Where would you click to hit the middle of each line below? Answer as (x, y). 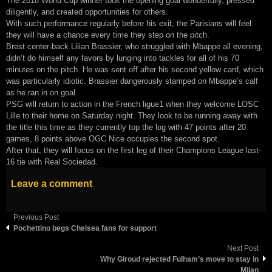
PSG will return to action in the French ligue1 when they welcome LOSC (132, 104)
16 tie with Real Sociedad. (52, 161)
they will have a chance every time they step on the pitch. (108, 35)
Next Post (243, 248)
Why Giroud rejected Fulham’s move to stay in (179, 259)
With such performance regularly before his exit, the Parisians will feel (129, 23)
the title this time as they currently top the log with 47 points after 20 (126, 127)
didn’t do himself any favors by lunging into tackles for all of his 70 (123, 58)
